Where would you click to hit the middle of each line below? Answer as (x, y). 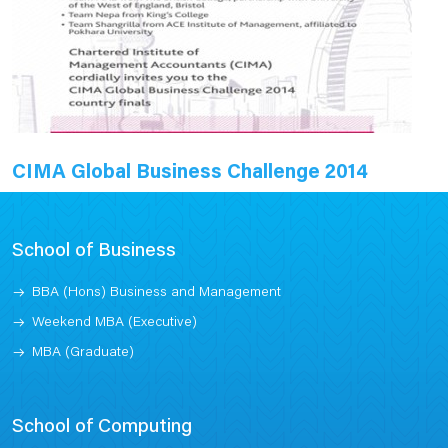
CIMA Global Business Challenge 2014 (190, 173)
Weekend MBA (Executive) (114, 322)
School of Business (94, 251)
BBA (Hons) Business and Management (156, 292)
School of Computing (102, 427)
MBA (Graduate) (83, 352)
